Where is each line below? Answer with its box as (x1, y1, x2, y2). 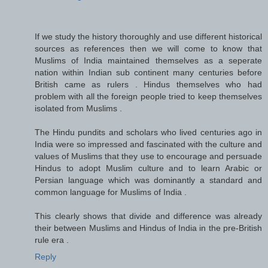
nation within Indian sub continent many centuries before (35, 67, 262, 77)
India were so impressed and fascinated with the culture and (35, 139, 262, 149)
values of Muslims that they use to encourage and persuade (35, 151, 262, 161)
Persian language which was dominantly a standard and (35, 175, 262, 185)
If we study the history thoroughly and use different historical (35, 31, 262, 41)
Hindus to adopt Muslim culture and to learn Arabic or (35, 163, 262, 173)
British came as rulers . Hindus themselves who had (35, 79, 262, 89)
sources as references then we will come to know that (35, 43, 262, 53)
